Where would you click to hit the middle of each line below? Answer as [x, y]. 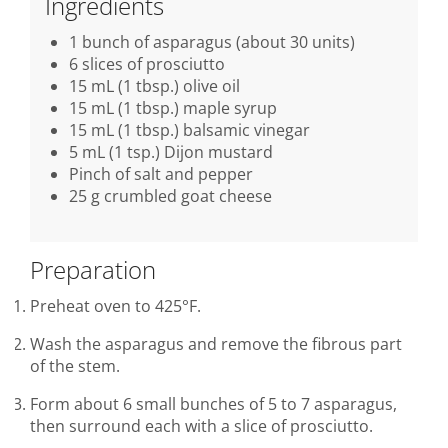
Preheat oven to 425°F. [115, 306]
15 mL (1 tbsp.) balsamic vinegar [189, 130]
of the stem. [75, 366]
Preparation [93, 270]
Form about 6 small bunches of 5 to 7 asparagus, [213, 404]
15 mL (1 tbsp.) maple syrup [173, 108]
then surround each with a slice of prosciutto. [201, 426]
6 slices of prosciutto [147, 64]
